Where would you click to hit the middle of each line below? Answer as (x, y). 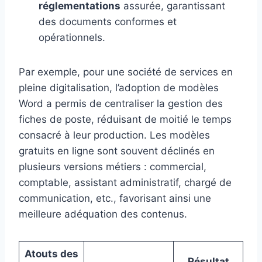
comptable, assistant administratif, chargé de (125, 183)
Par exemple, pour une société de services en (126, 72)
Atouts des (51, 254)
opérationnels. (72, 38)
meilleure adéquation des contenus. (103, 214)
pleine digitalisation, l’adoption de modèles (119, 88)
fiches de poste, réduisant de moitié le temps (125, 120)
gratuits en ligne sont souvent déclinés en (117, 151)
